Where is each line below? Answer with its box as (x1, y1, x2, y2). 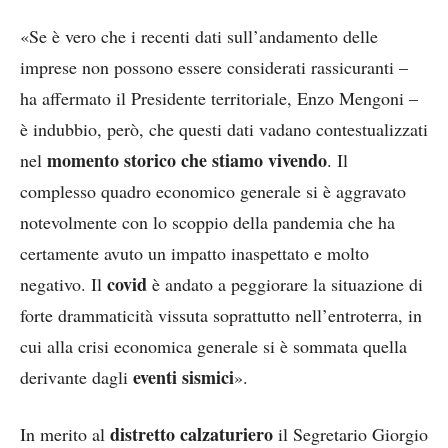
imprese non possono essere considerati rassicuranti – (20, 55, 408, 79)
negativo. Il (20, 272, 107, 296)
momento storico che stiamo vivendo (47, 147, 327, 173)
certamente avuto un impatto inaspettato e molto (20, 241, 369, 265)
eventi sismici (133, 364, 234, 390)
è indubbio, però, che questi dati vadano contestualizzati (20, 117, 428, 141)
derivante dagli (20, 365, 133, 389)
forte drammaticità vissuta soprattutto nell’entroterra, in (20, 303, 422, 327)
